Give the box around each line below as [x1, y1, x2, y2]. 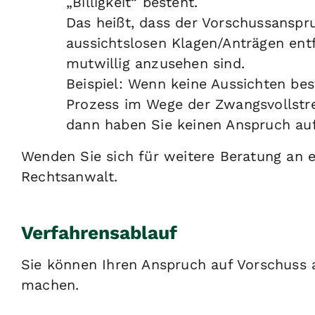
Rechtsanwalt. [21, 169, 118, 186]
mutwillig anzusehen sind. [66, 56, 245, 72]
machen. [21, 277, 79, 294]
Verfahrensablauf [21, 221, 177, 243]
